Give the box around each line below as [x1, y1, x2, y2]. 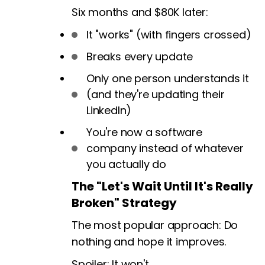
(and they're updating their [86, 87, 225, 102]
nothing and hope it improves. [72, 234, 227, 250]
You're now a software [86, 125, 202, 140]
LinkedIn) [86, 103, 132, 118]
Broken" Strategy [72, 195, 177, 212]
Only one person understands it [86, 71, 249, 86]
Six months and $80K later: [72, 5, 208, 20]
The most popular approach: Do [72, 218, 238, 233]
